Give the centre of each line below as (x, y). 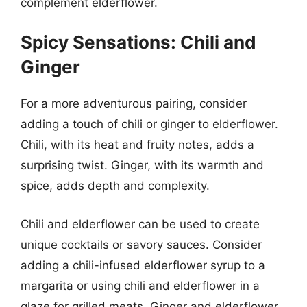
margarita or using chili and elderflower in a (140, 285)
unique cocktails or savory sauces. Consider (141, 244)
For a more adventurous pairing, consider (134, 103)
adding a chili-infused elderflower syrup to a (143, 265)
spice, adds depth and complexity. (115, 186)
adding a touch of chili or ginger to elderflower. (149, 124)
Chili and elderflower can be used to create (140, 224)
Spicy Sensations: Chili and (138, 42)
